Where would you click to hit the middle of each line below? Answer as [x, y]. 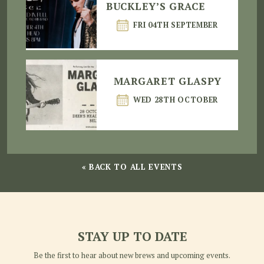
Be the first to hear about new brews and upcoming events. [132, 255]
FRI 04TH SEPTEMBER [176, 25]
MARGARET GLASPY [167, 81]
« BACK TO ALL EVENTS [132, 167]
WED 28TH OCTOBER [176, 100]
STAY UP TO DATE [132, 236]
